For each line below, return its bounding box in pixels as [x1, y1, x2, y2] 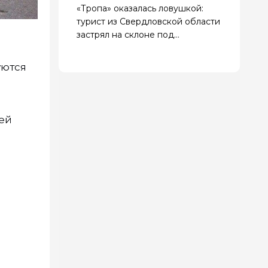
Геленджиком [77, 42, 135, 53]
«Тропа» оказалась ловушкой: [77, 2, 203, 14]
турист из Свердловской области [77, 16, 220, 27]
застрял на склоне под [77, 29, 174, 40]
